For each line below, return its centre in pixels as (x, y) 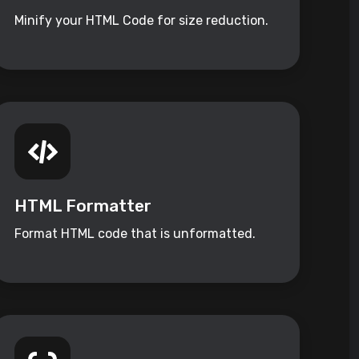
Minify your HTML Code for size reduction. (142, 21)
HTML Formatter (83, 206)
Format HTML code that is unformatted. (135, 234)
